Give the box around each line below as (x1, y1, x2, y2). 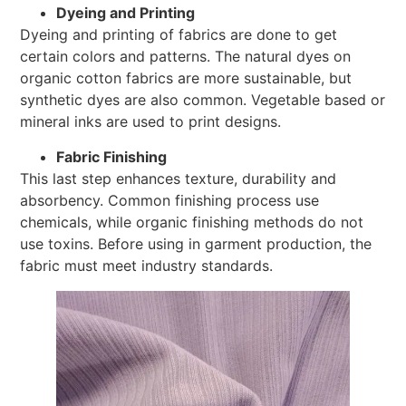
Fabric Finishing (56, 147, 168, 166)
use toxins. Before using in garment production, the (20, 234, 372, 253)
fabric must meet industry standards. (20, 256, 274, 275)
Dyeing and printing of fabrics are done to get (20, 25, 338, 44)
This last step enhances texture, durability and (20, 169, 337, 188)
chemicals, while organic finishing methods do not (20, 212, 364, 231)
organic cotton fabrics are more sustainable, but (20, 69, 353, 88)
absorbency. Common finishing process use (20, 190, 320, 209)
